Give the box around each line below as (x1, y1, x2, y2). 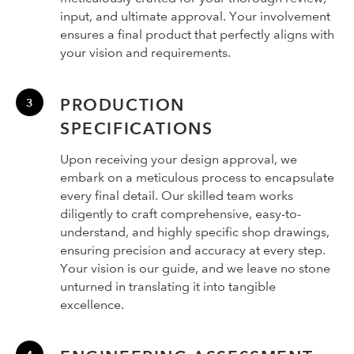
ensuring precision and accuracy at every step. (60, 242, 326, 258)
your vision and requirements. (60, 44, 231, 60)
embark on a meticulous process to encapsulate (60, 169, 334, 185)
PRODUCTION (60, 94, 185, 115)
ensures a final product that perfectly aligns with (60, 26, 334, 42)
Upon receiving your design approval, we (60, 151, 297, 167)
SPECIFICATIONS (60, 118, 213, 138)
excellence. (60, 296, 124, 312)
